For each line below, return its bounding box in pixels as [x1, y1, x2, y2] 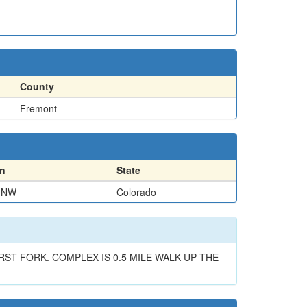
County [20, 79, 54, 93]
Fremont [20, 101, 57, 115]
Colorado [116, 185, 156, 199]
